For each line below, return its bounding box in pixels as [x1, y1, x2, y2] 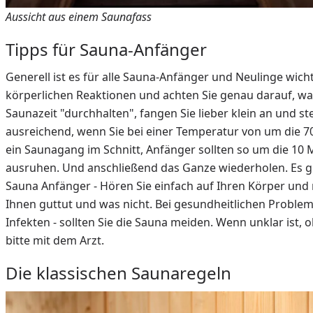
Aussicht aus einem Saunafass [6, 9, 152, 25]
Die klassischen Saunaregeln [6, 261, 231, 285]
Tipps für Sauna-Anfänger [6, 38, 207, 61]
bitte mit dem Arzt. [6, 233, 107, 249]
